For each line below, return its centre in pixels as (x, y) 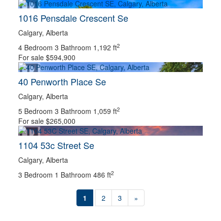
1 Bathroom (73, 175)
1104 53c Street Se (56, 145)
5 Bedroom (36, 111)
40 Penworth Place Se (62, 81)
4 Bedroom (36, 47)
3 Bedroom (36, 175)
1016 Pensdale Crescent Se (74, 18)
